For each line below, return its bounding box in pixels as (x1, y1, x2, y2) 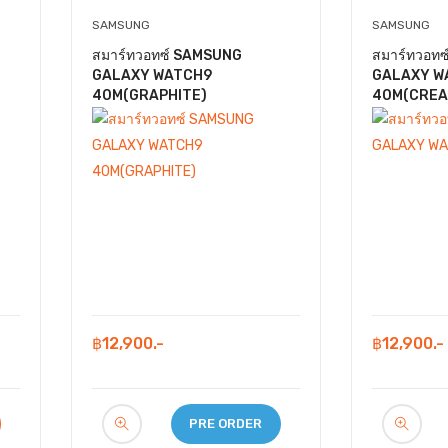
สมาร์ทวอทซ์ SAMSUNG (92, 47, 242, 64)
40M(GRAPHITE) (92, 87, 207, 104)
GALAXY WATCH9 (92, 67, 212, 84)
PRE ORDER (189, 416, 262, 431)
